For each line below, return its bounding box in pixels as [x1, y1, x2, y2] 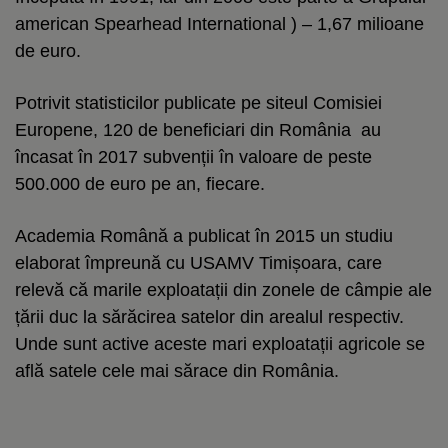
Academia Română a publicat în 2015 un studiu [15, 225, 393, 246]
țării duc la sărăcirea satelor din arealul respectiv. [15, 306, 404, 327]
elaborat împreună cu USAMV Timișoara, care [15, 252, 382, 273]
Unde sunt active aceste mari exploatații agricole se [15, 333, 425, 354]
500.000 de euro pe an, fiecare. [15, 173, 265, 194]
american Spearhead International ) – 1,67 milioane [15, 13, 424, 34]
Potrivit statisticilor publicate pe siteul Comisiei [15, 92, 382, 113]
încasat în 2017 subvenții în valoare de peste [15, 146, 372, 167]
